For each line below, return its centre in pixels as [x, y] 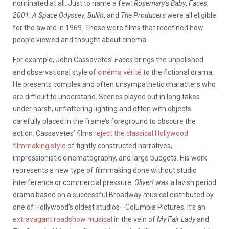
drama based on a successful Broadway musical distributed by [113, 194]
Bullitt [96, 15]
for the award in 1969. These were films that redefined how [108, 27]
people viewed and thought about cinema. [80, 40]
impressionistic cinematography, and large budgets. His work [110, 158]
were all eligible [192, 15]
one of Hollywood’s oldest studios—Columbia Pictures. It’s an [109, 207]
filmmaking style [39, 145]
